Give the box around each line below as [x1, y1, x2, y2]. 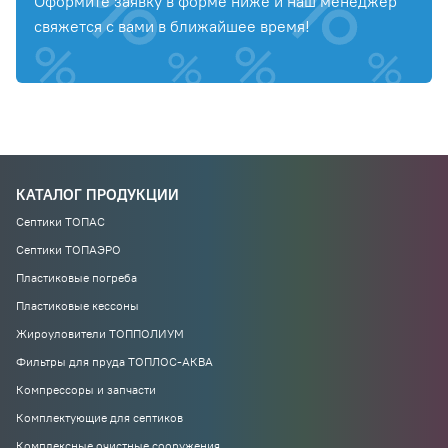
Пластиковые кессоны [16, 298, 139, 313]
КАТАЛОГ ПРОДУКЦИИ [16, 185, 179, 204]
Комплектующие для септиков [16, 410, 183, 425]
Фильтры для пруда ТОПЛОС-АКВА [16, 354, 213, 369]
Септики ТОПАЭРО [16, 242, 121, 257]
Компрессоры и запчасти [16, 382, 156, 397]
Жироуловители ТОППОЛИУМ [16, 326, 184, 341]
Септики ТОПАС [16, 214, 105, 229]
